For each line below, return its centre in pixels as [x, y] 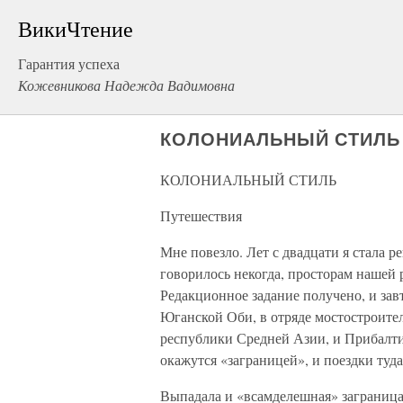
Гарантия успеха [69, 63]
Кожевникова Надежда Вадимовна [126, 85]
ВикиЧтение [76, 29]
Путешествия [201, 215]
